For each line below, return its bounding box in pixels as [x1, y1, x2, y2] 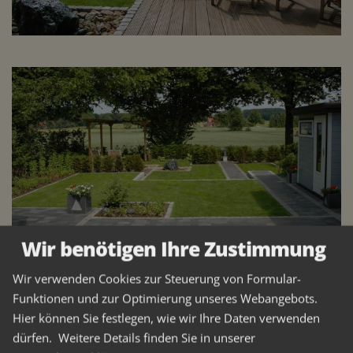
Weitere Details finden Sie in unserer [58, 329, 255, 346]
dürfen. [12, 329, 52, 346]
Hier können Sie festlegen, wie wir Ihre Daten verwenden [12, 310, 320, 326]
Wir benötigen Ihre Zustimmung [20, 236, 325, 262]
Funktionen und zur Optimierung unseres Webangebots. [12, 290, 318, 307]
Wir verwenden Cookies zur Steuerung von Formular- [12, 270, 301, 287]
